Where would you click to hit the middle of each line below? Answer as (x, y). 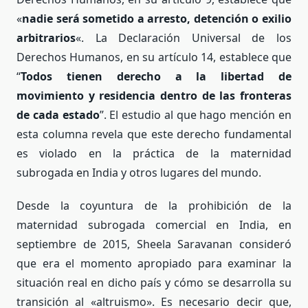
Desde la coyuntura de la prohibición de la (154, 205)
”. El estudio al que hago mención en (196, 114)
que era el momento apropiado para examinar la (154, 263)
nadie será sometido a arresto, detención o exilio (157, 18)
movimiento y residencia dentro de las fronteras (154, 95)
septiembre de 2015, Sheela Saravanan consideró (154, 244)
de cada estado (58, 114)
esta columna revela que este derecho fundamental (154, 134)
